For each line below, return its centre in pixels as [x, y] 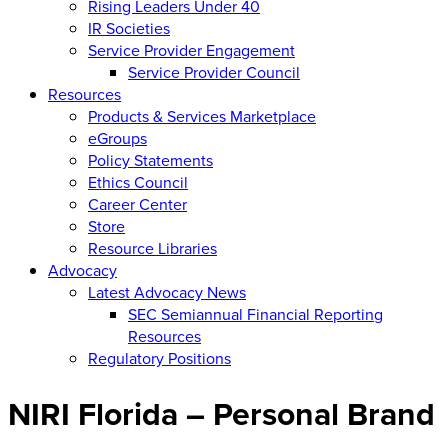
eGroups [117, 137]
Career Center [137, 203]
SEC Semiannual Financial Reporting [255, 313]
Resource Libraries [152, 247]
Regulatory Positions [159, 357]
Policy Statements [150, 159]
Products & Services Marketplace [202, 115]
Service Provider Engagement [191, 49]
